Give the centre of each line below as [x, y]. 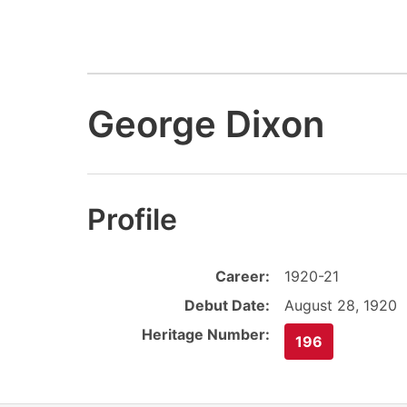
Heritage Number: [206, 335]
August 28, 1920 [341, 306]
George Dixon [206, 124]
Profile [132, 220]
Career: [243, 277]
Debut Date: [227, 306]
